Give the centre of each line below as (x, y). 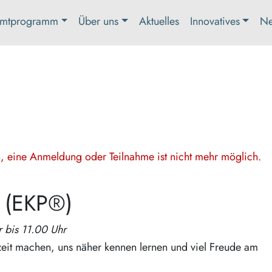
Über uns (99, 22)
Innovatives (215, 22)
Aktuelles (159, 22)
